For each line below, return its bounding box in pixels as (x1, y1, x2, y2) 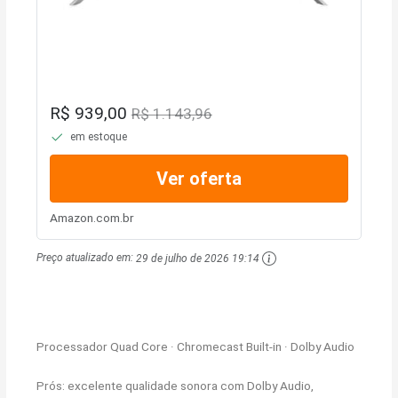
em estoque (69, 131, 127, 144)
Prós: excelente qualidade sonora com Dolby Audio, (36, 378, 314, 394)
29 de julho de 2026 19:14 (136, 251, 260, 265)
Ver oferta (156, 168, 242, 190)
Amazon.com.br (49, 211, 134, 226)
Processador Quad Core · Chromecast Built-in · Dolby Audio (36, 339, 355, 354)
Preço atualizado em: (36, 251, 137, 265)
